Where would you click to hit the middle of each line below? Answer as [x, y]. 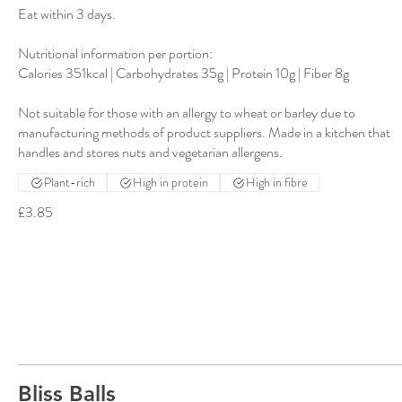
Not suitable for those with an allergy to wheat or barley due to [187, 113]
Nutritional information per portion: [115, 54]
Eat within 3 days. [67, 14]
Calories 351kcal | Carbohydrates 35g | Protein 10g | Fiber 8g [184, 74]
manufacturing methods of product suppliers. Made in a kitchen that [204, 133]
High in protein [170, 183]
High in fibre [277, 183]
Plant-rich [70, 183]
